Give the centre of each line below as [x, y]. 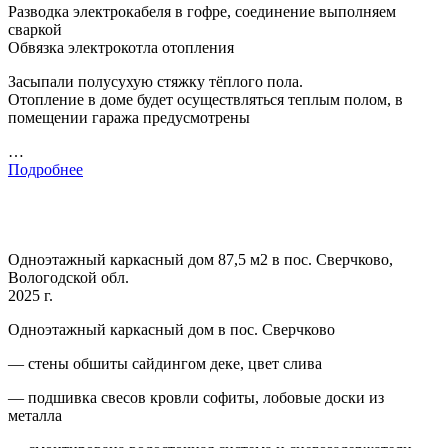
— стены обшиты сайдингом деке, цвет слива [165, 364]
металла [35, 416]
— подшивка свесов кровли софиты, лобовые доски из [196, 398]
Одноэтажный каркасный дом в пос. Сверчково [171, 330]
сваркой [35, 30]
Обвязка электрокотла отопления [121, 48]
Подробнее [45, 170]
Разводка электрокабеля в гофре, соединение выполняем [202, 12]
